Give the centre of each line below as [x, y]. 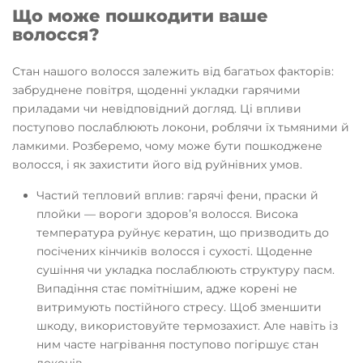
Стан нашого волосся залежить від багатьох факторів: [173, 71]
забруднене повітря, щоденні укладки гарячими [156, 90]
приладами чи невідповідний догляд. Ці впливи [157, 109]
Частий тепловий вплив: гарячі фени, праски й [177, 195]
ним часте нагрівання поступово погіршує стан [177, 344]
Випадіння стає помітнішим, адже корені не [167, 288]
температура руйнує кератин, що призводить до [183, 233]
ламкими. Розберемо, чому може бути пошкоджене [167, 146]
